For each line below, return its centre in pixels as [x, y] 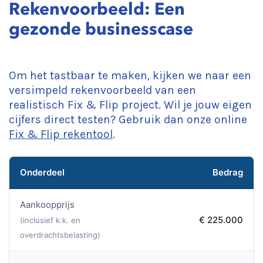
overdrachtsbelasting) [60, 235]
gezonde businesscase [101, 29]
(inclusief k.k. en [50, 220]
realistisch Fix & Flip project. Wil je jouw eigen [130, 105]
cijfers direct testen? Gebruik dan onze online [128, 119]
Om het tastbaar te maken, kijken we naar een [130, 75]
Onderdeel [42, 172]
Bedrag [228, 172]
